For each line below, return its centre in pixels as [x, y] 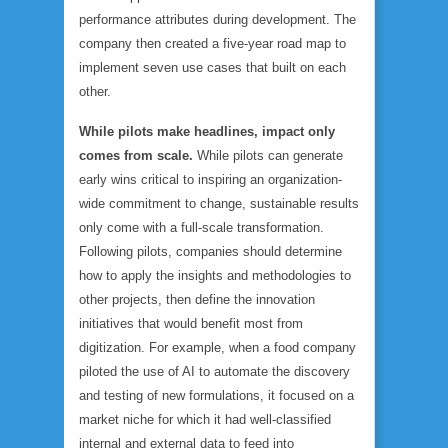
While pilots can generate [270, 155]
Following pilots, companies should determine [210, 251]
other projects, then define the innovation [197, 299]
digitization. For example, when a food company [217, 347]
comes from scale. [138, 155]
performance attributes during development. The [217, 19]
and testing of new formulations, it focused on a [216, 395]
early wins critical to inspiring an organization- [210, 179]
